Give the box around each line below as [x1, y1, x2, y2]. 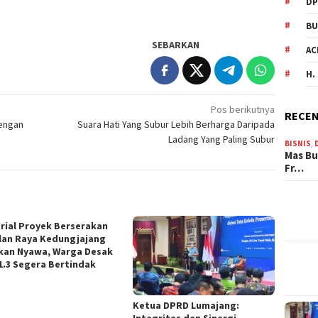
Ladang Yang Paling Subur [168, 132, 275, 146]
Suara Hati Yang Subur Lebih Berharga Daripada [77, 117, 275, 131]
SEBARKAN [152, 38, 200, 51]
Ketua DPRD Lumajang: [133, 298, 240, 312]
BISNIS [285, 138, 312, 149]
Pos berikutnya [211, 102, 275, 116]
